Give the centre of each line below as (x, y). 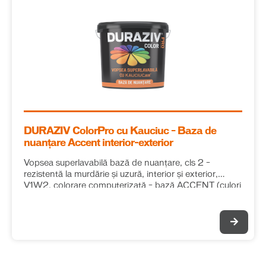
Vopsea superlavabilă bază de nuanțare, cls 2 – (117, 163)
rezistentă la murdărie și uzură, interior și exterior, (121, 175)
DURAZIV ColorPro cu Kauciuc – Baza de (120, 131)
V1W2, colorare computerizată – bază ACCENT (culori (132, 186)
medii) (36, 197)
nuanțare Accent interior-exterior (98, 143)
